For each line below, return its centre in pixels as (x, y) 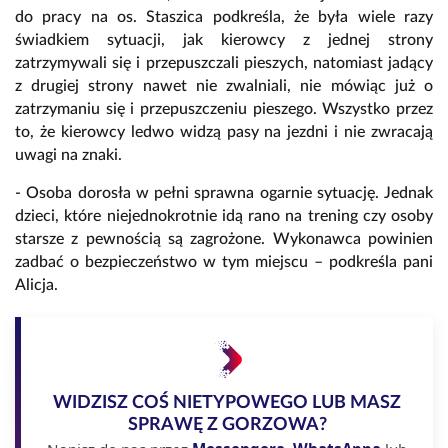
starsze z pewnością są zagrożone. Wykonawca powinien (224, 239)
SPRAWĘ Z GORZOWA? (227, 425)
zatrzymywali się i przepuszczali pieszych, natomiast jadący (224, 63)
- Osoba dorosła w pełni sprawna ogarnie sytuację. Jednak (224, 193)
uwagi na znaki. (68, 155)
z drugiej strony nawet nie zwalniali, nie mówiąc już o (224, 86)
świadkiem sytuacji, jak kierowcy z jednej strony (224, 40)
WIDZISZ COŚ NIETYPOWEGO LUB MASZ (227, 403)
